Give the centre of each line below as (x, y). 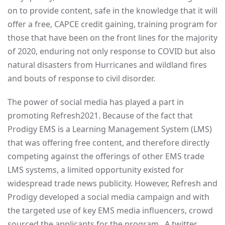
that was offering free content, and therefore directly (108, 143)
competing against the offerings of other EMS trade (106, 156)
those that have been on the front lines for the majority (113, 38)
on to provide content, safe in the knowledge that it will (113, 11)
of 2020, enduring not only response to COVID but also (111, 51)
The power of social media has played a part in (96, 102)
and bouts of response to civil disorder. (81, 78)
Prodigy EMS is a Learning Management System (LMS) (110, 129)
